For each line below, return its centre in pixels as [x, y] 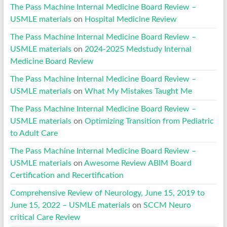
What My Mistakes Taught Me [138, 91]
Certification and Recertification [67, 175]
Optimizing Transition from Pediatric [149, 121]
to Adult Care [34, 133]
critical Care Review [45, 217]
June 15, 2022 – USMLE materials [70, 205]
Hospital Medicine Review [130, 19]
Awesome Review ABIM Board [138, 163]
